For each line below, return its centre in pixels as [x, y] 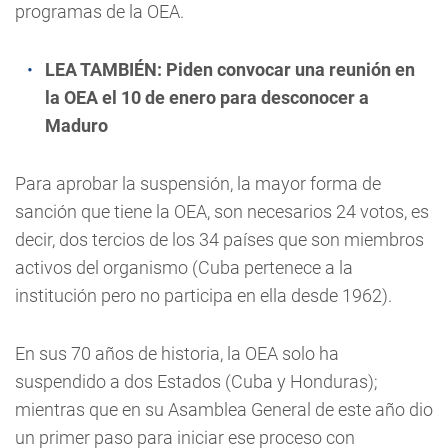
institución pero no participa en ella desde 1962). [203, 295]
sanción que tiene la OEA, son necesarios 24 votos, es [222, 211]
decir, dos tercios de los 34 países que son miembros [219, 239]
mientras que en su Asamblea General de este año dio [224, 409]
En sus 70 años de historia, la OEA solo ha [177, 353]
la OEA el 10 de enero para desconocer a [207, 97]
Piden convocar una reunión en [290, 69]
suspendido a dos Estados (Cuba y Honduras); [196, 381]
